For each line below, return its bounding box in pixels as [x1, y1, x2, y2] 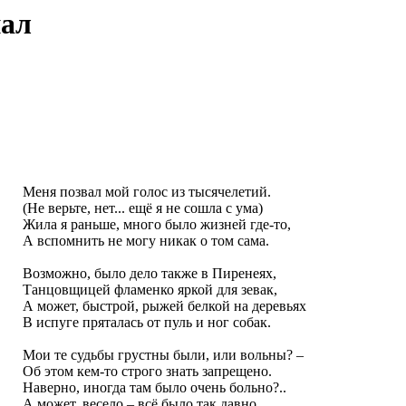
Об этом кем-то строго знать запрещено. [22, 363, 272, 380]
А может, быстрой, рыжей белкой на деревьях [22, 298, 306, 314]
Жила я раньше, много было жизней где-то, [22, 217, 291, 233]
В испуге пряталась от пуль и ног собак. [22, 314, 271, 331]
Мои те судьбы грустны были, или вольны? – [22, 347, 304, 363]
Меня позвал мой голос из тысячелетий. [22, 184, 271, 200]
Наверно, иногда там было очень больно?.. [22, 380, 286, 396]
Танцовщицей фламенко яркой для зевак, [22, 282, 277, 298]
